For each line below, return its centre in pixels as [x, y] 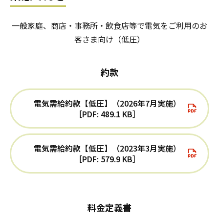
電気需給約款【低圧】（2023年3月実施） [107, 148]
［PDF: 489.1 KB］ [107, 114]
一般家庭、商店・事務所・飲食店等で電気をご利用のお [109, 26]
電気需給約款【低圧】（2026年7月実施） [107, 103]
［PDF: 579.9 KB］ [107, 159]
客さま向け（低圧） [109, 39]
